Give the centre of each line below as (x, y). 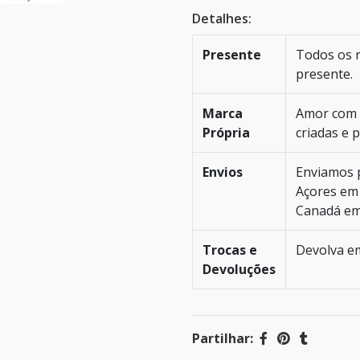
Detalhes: (222, 18)
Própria (226, 133)
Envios (223, 172)
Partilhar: (223, 338)
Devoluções (239, 269)
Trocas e (230, 250)
